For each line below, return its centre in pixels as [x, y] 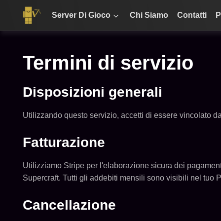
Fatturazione [64, 142]
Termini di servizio [108, 63]
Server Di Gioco [81, 15]
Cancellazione [69, 205]
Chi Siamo [149, 15]
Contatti [192, 15]
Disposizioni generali [92, 92]
